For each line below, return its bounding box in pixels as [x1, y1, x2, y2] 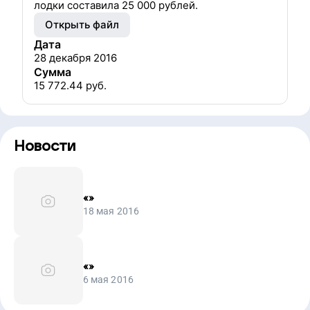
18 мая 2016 [82, 205, 140, 217]
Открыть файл [45, 18, 119, 31]
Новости [14, 138, 75, 154]
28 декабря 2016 [34, 51, 117, 64]
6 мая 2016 [82, 274, 134, 286]
